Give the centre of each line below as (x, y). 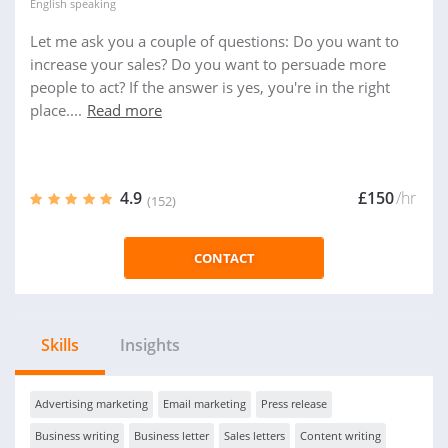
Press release (294, 403)
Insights (150, 345)
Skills (60, 345)
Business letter (171, 435)
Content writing (340, 435)
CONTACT (224, 258)
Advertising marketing (91, 403)
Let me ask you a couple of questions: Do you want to (214, 41)
